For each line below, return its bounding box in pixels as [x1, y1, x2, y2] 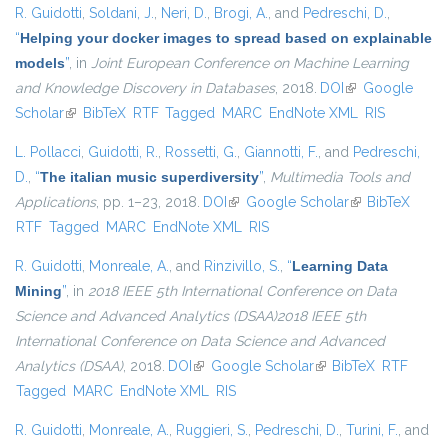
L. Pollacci [15, 144, 81, 161]
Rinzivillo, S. [204, 258, 280, 275]
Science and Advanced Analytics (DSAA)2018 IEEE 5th [15, 308, 366, 325]
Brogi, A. [214, 5, 268, 22]
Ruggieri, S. [176, 422, 248, 439]
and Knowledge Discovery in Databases [15, 80, 275, 97]
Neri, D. [161, 5, 207, 22]
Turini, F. [346, 422, 398, 439]
